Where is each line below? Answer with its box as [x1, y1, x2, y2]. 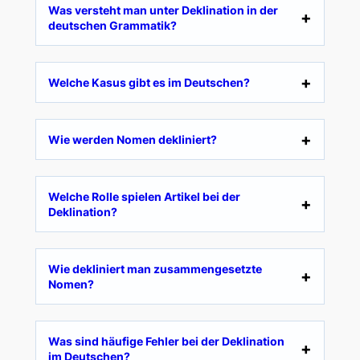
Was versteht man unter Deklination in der [47, 3, 278, 18]
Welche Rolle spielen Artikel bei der [47, 190, 240, 204]
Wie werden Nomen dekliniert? [47, 133, 217, 147]
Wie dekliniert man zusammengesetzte [47, 262, 262, 276]
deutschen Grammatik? [47, 18, 177, 33]
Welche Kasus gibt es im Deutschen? [47, 76, 250, 90]
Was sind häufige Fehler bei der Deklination [47, 334, 284, 349]
